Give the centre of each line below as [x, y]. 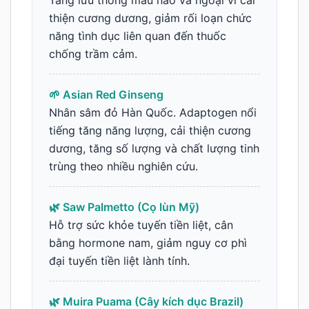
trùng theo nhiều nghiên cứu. [123, 167]
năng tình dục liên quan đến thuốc [138, 36]
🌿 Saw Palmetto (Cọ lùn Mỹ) [124, 207]
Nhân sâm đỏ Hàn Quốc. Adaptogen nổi [153, 113]
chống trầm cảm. [93, 54]
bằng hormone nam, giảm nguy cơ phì [148, 243]
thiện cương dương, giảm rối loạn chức [150, 18]
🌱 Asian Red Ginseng [106, 95]
